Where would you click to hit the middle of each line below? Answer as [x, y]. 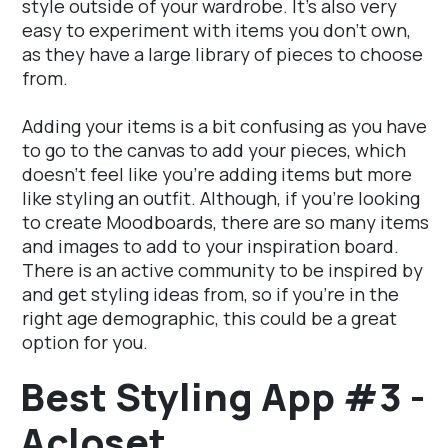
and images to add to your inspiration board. [210, 246]
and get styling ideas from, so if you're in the [210, 294]
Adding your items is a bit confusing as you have [224, 126]
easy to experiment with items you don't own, [216, 30]
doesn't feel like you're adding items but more [217, 174]
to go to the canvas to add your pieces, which [214, 150]
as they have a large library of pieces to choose [222, 54]
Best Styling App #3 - [222, 396]
